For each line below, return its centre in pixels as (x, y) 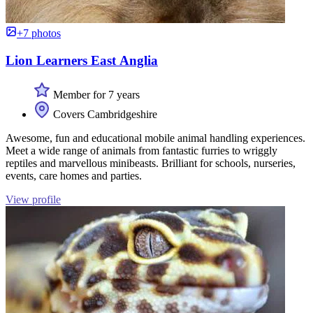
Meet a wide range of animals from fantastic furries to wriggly (141, 150)
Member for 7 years (95, 94)
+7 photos (39, 34)
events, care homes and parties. (74, 175)
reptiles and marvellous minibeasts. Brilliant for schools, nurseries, (151, 163)
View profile (33, 199)
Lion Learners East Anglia (82, 61)
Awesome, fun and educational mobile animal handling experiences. (155, 138)
